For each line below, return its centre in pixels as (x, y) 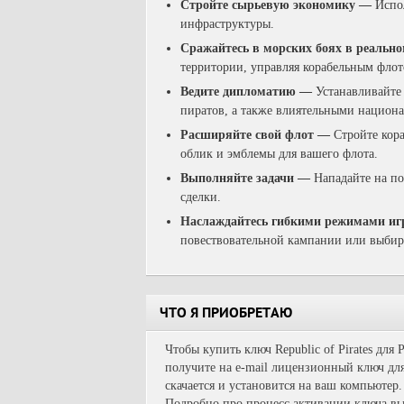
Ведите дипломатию (240, 92)
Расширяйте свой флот (249, 135)
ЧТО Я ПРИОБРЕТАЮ (226, 315)
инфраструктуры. (227, 24)
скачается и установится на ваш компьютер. (284, 386)
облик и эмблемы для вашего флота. (281, 154)
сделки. (201, 197)
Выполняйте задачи (239, 178)
